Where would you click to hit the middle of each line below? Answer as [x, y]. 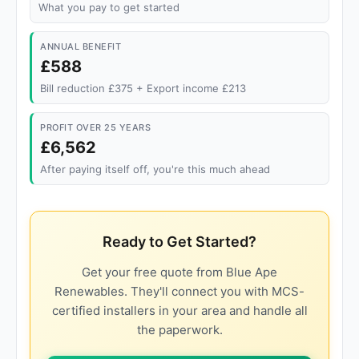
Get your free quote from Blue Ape [179, 272]
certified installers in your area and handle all [179, 311]
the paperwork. [179, 330]
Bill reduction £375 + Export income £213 [143, 88]
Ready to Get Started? [179, 242]
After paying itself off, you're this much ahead [155, 169]
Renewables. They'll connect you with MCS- [179, 291]
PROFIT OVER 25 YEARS [95, 127]
